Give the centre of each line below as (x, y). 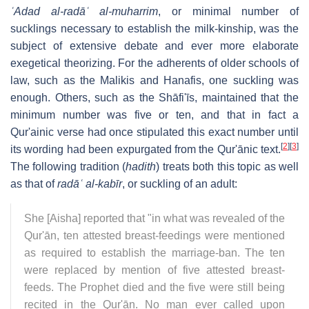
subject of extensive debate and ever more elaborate (154, 46)
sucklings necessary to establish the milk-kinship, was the (154, 28)
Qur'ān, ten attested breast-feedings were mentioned (154, 235)
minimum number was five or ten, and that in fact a (154, 114)
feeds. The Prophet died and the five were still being (154, 287)
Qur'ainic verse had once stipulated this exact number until (154, 132)
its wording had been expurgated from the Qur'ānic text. (146, 149)
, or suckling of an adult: (180, 183)
